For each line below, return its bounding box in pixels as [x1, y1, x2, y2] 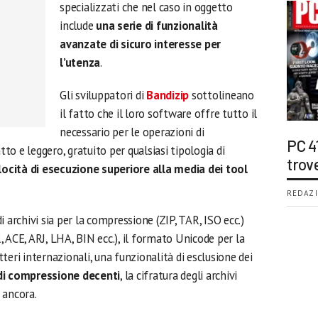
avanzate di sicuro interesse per [60, 36, 221, 52]
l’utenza [60, 55, 101, 70]
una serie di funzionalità [96, 18, 218, 33]
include [60, 18, 97, 33]
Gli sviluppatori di [60, 87, 147, 103]
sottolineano [189, 87, 254, 103]
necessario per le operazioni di [60, 124, 204, 140]
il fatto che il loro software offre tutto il [60, 106, 258, 121]
